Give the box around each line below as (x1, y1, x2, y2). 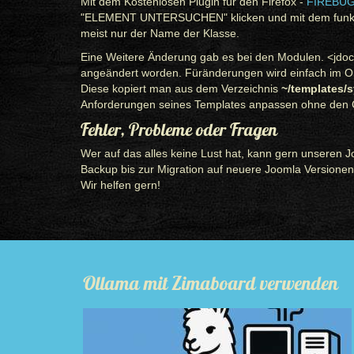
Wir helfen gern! (81, 179, 160, 191)
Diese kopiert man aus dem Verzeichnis (81, 82, 281, 95)
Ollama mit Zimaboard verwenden (83, 271, 338, 295)
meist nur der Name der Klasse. (81, 27, 239, 40)
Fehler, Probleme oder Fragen (81, 119, 277, 141)
